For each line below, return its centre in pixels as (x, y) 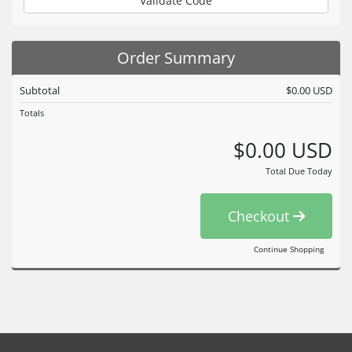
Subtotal (40, 90)
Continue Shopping (288, 249)
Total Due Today (299, 170)
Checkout (260, 216)
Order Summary (176, 57)
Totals (32, 112)
